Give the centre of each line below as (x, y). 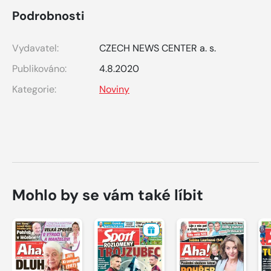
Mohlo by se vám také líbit (108, 195)
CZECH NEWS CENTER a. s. (158, 48)
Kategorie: (34, 89)
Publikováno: (39, 68)
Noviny (114, 89)
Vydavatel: (35, 48)
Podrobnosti (48, 15)
